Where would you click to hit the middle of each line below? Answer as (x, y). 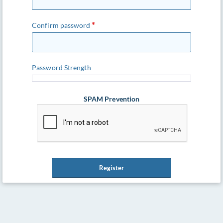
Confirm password (61, 25)
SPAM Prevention (111, 99)
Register (111, 168)
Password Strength (61, 67)
